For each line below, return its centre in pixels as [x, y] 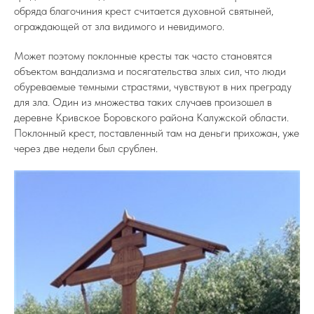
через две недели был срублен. [86, 148]
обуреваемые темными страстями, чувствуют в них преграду [153, 87]
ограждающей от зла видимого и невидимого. [119, 26]
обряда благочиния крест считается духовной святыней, [144, 11]
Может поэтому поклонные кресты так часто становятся [143, 56]
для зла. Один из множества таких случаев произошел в [143, 102]
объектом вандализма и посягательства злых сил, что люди [150, 71]
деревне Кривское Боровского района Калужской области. [151, 117]
